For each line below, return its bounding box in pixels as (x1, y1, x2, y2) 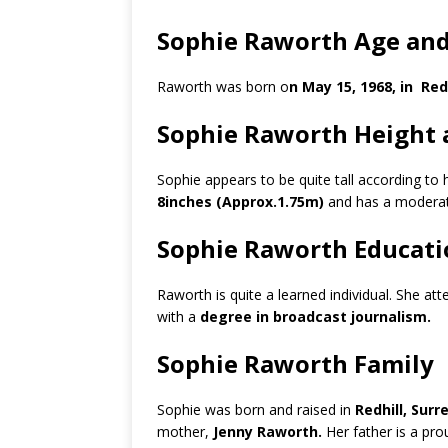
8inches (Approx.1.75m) (157, 192, 324, 211)
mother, (157, 422, 213, 441)
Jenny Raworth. (213, 422, 322, 441)
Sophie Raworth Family (157, 347, 434, 380)
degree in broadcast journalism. (200, 307, 431, 326)
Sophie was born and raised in (157, 400, 355, 419)
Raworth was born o (157, 77, 289, 96)
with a (157, 307, 200, 326)
